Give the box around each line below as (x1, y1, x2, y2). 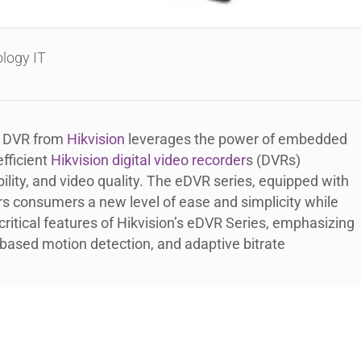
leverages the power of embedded (124, 131, 347, 147)
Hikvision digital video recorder (50, 151, 246, 168)
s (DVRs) (245, 151, 301, 168)
